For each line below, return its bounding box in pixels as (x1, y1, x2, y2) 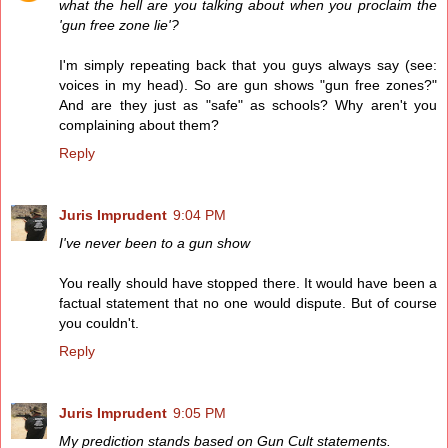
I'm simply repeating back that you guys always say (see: (59, 56, 437, 73)
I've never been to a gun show (59, 234, 250, 251)
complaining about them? (59, 116, 219, 133)
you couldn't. (59, 314, 139, 331)
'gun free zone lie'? (59, 16, 179, 33)
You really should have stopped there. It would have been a (59, 274, 437, 291)
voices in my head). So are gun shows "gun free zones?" (59, 76, 437, 93)
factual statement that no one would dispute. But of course (59, 294, 437, 311)
